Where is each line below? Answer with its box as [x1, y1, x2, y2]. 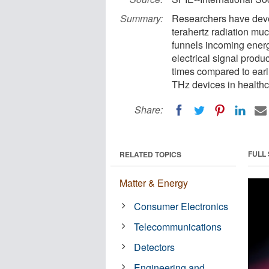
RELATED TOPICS [119, 148, 181, 160]
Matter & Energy [119, 175, 188, 190]
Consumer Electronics [134, 199, 229, 213]
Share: [134, 103, 163, 116]
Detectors [134, 240, 175, 254]
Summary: [120, 11, 163, 25]
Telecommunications [134, 219, 222, 234]
